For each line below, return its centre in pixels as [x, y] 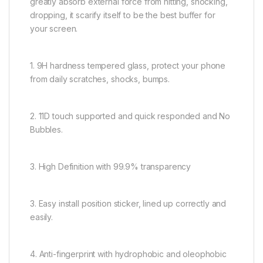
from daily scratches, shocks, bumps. [100, 79]
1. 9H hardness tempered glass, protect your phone [128, 65]
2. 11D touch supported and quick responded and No [130, 116]
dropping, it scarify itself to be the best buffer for [123, 15]
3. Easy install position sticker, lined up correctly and [128, 203]
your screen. [54, 28]
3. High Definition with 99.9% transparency [111, 166]
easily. [42, 217]
